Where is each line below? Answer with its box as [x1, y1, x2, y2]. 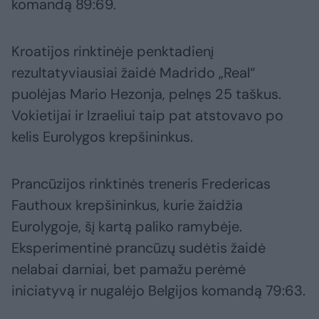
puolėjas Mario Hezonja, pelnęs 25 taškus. [11, 85, 281, 104]
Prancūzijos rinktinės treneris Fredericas [11, 174, 271, 194]
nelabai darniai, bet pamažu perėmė [11, 260, 246, 279]
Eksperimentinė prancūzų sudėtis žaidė [11, 239, 266, 258]
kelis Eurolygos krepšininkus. [11, 127, 193, 147]
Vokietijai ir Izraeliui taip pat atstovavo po [11, 106, 283, 125]
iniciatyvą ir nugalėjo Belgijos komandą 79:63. [11, 281, 305, 300]
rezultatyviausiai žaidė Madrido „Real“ [11, 63, 255, 83]
